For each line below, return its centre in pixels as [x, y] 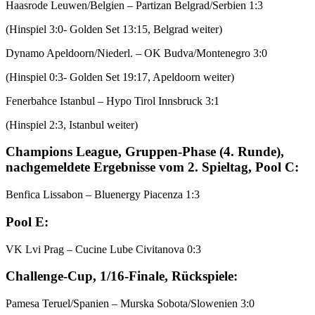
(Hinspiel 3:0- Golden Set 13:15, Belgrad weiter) [114, 29]
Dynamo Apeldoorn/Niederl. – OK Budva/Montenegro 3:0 [136, 53]
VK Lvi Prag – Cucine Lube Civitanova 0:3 [103, 249]
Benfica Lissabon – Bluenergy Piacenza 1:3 [103, 195]
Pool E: [27, 221]
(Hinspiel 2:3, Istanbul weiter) [72, 124]
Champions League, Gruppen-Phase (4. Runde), [145, 152]
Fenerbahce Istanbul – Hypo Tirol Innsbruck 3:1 [112, 101]
